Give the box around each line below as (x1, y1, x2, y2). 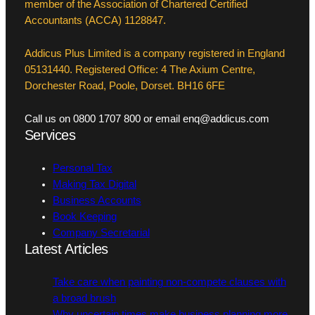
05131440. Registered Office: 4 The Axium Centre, (24, 64, 255, 76)
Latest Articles (24, 241, 108, 257)
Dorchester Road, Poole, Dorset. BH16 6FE (24, 80, 225, 92)
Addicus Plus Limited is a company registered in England (24, 48, 285, 60)
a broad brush (52, 292, 116, 304)
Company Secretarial (52, 227, 150, 239)
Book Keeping (52, 211, 117, 223)
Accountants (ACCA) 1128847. (24, 15, 166, 27)
